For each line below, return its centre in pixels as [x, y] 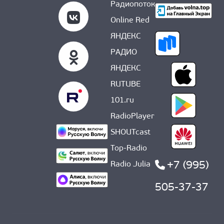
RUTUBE [125, 85]
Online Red [130, 21]
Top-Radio [129, 149]
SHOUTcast [130, 133]
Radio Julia [130, 165]
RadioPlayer [132, 117]
